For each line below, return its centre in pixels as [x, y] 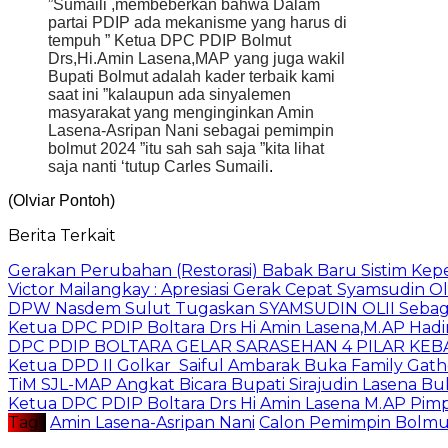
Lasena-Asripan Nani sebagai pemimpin [191, 130]
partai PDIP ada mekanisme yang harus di [197, 22]
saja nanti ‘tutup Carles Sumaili [158, 166]
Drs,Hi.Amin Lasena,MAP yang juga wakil [196, 58]
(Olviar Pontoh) [61, 200]
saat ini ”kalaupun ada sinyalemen [169, 94]
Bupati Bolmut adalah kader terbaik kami [191, 76]
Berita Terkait [62, 235]
